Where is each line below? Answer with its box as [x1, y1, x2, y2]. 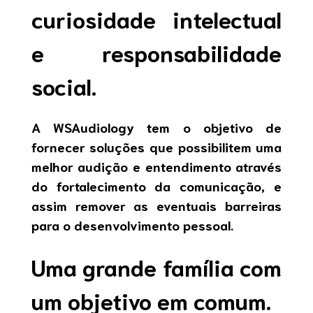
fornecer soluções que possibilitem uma [31, 138, 282, 156]
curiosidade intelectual [31, 3, 282, 33]
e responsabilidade [31, 37, 282, 66]
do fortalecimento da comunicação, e [31, 177, 282, 195]
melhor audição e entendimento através [31, 157, 282, 175]
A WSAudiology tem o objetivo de [31, 118, 282, 136]
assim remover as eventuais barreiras [31, 196, 282, 214]
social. [31, 71, 96, 100]
